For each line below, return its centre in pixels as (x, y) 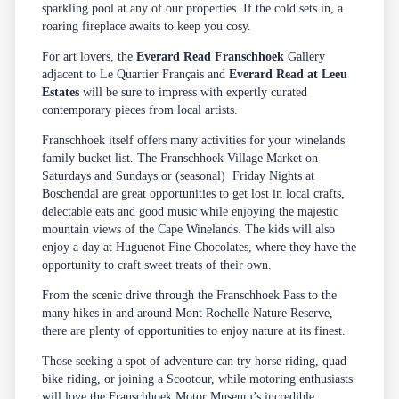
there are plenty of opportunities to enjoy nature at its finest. (196, 330)
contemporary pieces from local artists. (142, 110)
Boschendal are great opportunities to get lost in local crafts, (194, 193)
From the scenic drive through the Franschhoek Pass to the (190, 295)
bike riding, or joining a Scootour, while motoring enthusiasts (198, 379)
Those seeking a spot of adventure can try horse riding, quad (195, 361)
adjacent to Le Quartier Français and (136, 74)
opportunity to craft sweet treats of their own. (159, 265)
